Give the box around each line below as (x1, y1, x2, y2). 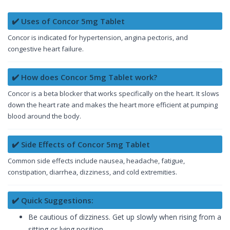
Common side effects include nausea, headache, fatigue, (8, 156, 185, 166)
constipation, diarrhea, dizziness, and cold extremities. (8, 167, 177, 177)
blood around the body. (8, 111, 81, 121)
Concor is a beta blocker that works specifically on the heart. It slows (8, 89, 219, 99)
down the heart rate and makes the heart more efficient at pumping (8, 100, 218, 110)
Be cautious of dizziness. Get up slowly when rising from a (28, 212, 221, 222)
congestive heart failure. (8, 44, 84, 54)
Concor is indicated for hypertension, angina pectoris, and (8, 33, 188, 43)
